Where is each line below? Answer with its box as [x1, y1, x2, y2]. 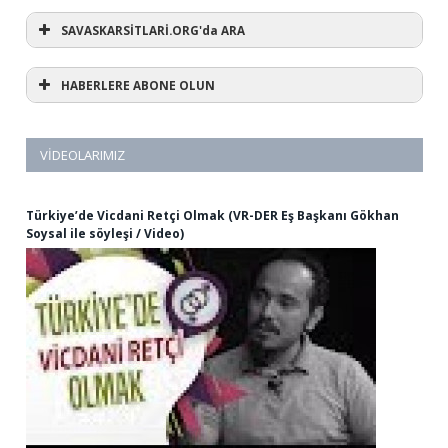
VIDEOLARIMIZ [40, 146, 125, 165]
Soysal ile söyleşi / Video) [26, 225, 184, 243]
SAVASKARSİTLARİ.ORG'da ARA [61, 21, 245, 38]
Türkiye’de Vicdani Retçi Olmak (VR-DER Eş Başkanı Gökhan [26, 207, 399, 225]
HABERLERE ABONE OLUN [61, 77, 215, 94]
